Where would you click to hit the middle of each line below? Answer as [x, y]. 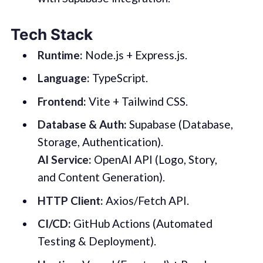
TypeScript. [119, 78]
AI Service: [64, 160]
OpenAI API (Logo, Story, [154, 160]
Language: [63, 78]
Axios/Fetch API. [146, 200]
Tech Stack [51, 35]
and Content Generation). [101, 177]
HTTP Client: [70, 200]
